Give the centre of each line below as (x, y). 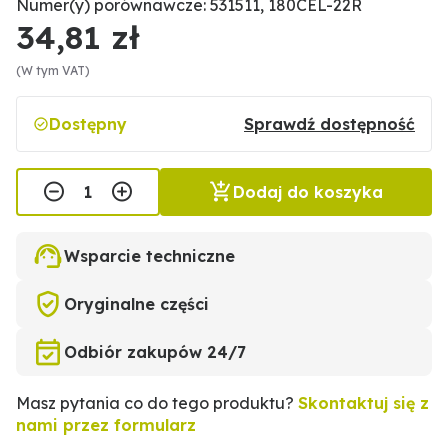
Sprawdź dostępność (329, 124)
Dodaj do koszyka (308, 192)
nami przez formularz (106, 425)
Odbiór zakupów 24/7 (155, 352)
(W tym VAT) (53, 70)
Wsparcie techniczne (149, 256)
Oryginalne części (136, 304)
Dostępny (88, 124)
